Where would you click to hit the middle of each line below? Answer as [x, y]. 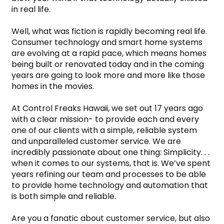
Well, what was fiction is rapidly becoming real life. [109, 31]
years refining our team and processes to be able [109, 174]
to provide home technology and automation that [110, 185]
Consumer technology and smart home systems [107, 42]
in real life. [31, 9]
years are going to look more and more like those [108, 75]
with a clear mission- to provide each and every [105, 119]
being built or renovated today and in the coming [108, 64]
